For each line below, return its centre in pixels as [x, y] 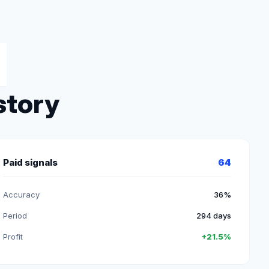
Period [15, 216]
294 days [213, 216]
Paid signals [31, 162]
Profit [13, 237]
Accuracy [22, 195]
